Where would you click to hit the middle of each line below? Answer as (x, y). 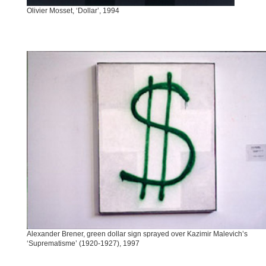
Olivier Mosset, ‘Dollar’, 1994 (73, 11)
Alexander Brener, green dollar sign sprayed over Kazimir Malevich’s (137, 234)
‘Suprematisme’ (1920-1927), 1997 (83, 243)
